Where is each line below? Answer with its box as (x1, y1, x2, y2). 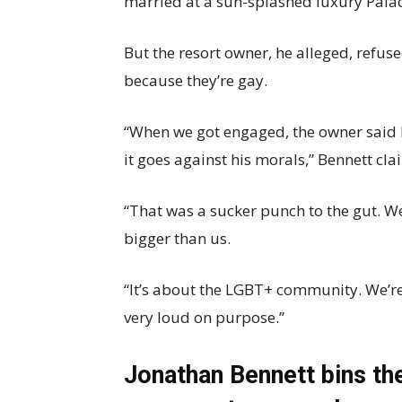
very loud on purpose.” (124, 307, 284, 328)
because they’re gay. (124, 70, 267, 92)
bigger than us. (124, 228, 231, 249)
